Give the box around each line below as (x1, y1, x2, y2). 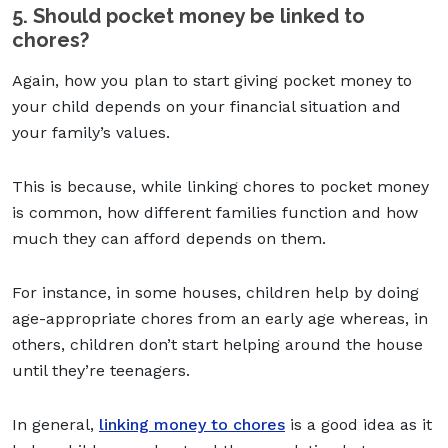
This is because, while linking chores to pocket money (12, 176, 429, 196)
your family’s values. (12, 122, 170, 142)
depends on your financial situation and (90, 96, 401, 116)
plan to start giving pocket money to (134, 70, 412, 90)
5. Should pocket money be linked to (12, 3, 365, 28)
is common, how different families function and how (12, 202, 418, 222)
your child (12, 96, 90, 116)
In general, (12, 414, 99, 434)
